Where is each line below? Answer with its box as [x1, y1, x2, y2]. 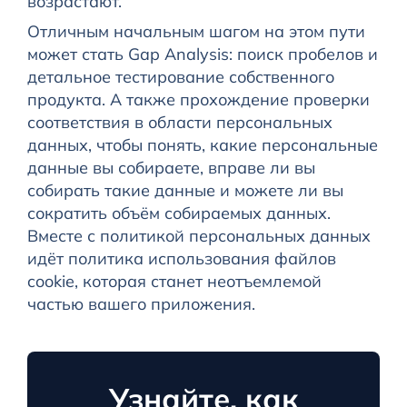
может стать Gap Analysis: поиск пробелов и [26, 44, 378, 65]
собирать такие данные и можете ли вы [26, 180, 343, 202]
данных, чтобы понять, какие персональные [26, 134, 378, 156]
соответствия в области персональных [26, 112, 333, 134]
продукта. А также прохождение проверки [26, 89, 370, 111]
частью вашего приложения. [26, 293, 255, 315]
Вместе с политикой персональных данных [26, 225, 371, 247]
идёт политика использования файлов [26, 248, 336, 270]
